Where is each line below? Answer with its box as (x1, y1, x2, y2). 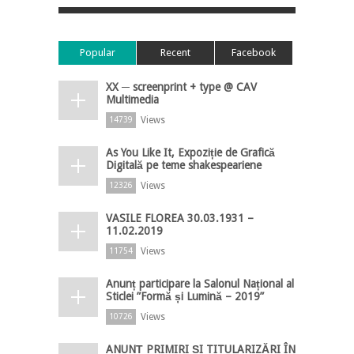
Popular (79, 46, 115, 58)
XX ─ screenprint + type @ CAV (106, 80, 257, 93)
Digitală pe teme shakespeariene (106, 158, 262, 171)
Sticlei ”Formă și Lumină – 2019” (106, 289, 264, 303)
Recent (160, 46, 190, 58)
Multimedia (106, 92, 159, 106)
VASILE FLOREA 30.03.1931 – (106, 211, 254, 224)
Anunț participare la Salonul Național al (106, 277, 294, 290)
